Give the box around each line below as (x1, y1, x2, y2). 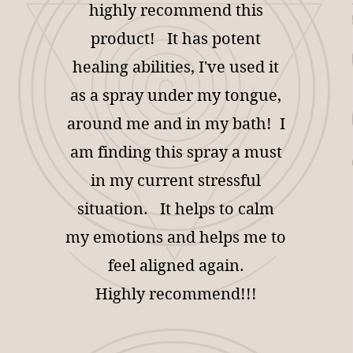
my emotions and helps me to (65, 229, 287, 247)
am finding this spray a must (69, 143, 282, 162)
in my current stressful (91, 172, 262, 190)
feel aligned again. (107, 257, 244, 275)
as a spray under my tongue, (70, 87, 282, 105)
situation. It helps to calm (77, 200, 275, 218)
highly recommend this (88, 2, 263, 20)
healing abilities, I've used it (72, 58, 280, 76)
